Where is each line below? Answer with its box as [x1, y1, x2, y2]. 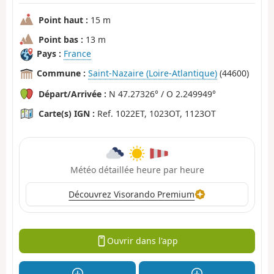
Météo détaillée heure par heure [70, 163, 204, 176]
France [64, 48, 91, 60]
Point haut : [39, 13, 88, 26]
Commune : [37, 67, 86, 80]
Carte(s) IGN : [39, 107, 95, 119]
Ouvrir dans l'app [106, 235, 178, 247]
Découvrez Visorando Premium [68, 188, 195, 200]
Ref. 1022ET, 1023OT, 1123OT [95, 107, 216, 119]
